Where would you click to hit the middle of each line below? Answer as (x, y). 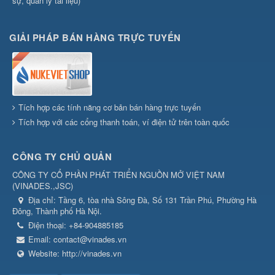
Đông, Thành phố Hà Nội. (57, 211)
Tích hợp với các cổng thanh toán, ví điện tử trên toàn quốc (124, 122)
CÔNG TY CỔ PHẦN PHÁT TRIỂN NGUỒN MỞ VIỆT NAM (118, 174)
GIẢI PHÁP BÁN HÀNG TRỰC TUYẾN (95, 37)
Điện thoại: (48, 225)
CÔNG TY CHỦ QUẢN (62, 156)
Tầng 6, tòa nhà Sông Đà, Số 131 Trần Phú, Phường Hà (157, 199)
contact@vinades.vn (90, 239)
